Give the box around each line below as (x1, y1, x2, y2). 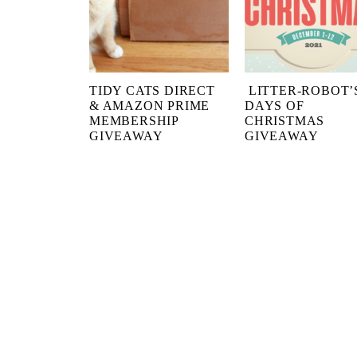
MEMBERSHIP (89, 113, 179, 127)
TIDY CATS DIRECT (89, 83, 215, 97)
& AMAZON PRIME (89, 98, 210, 112)
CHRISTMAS (245, 113, 325, 127)
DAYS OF (245, 98, 304, 112)
